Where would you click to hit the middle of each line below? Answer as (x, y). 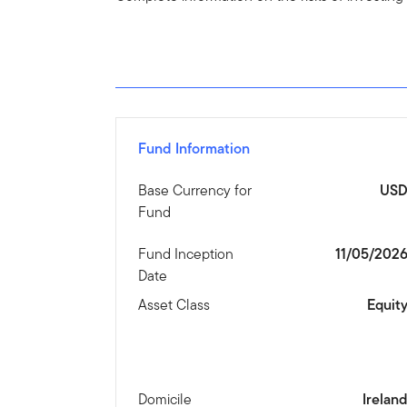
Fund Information (194, 148)
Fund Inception (186, 253)
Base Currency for (195, 190)
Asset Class (174, 304)
